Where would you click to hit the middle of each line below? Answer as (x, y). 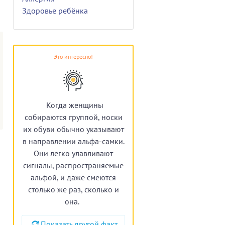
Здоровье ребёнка (55, 10)
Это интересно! (73, 56)
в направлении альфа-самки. (73, 141)
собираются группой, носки (73, 117)
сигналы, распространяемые (73, 165)
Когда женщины (75, 105)
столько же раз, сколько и (73, 189)
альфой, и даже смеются (73, 177)
